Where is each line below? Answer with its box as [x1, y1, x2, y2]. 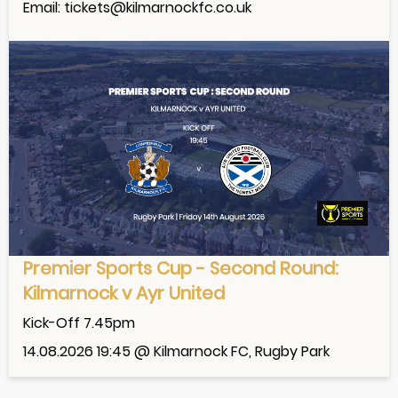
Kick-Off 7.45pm [23, 312, 135, 333]
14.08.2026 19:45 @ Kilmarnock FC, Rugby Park [23, 341, 330, 362]
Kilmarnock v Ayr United [23, 280, 225, 306]
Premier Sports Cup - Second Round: [23, 255, 338, 281]
